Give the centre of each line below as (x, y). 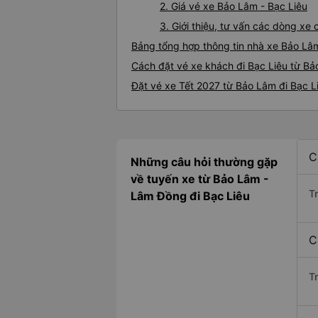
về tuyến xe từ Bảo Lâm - (200, 179)
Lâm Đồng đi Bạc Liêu (190, 196)
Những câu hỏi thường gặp (204, 162)
